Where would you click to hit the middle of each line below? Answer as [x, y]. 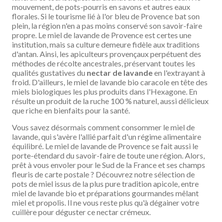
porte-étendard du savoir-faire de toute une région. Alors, [108, 155]
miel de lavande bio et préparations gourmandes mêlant [105, 193]
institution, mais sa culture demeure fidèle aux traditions [106, 44]
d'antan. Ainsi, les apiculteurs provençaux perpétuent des [107, 54]
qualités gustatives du [49, 72]
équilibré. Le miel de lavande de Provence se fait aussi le [105, 146]
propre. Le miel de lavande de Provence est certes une [102, 35]
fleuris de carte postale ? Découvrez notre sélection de [103, 174]
